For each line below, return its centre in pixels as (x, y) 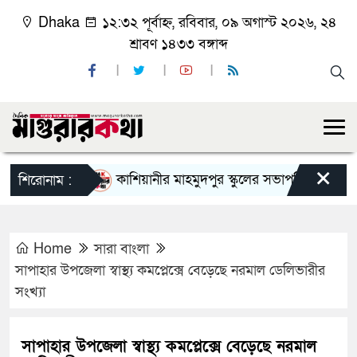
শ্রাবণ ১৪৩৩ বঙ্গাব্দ (178, 44)
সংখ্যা (30, 292)
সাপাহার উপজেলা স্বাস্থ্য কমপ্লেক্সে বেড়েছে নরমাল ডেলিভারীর (170, 271)
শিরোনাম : (45, 181)
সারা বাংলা (122, 249)
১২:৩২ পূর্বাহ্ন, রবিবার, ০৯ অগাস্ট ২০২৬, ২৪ (218, 23)
